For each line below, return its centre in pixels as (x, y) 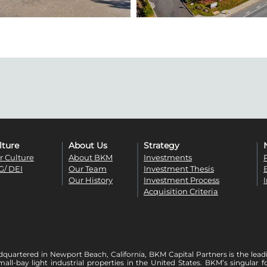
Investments (168, 157)
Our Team (88, 169)
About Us (88, 145)
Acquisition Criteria (181, 191)
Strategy (162, 145)
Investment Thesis (179, 169)
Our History (91, 180)
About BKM (91, 157)
